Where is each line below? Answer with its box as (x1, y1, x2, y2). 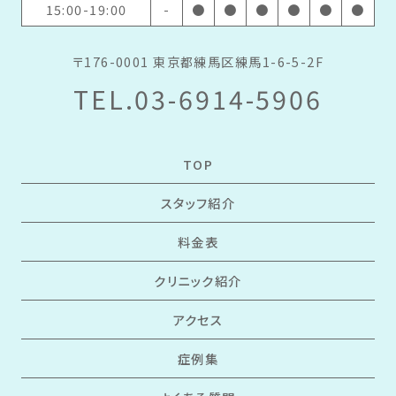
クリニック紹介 (154, 270, 242, 290)
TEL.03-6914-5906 (73, 80, 323, 118)
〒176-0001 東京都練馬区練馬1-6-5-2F (72, 51, 324, 71)
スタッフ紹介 (160, 194, 236, 213)
